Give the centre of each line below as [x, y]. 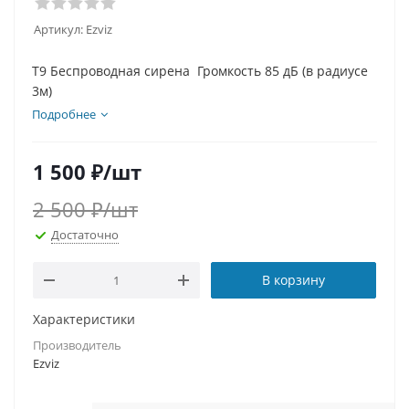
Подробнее [64, 114]
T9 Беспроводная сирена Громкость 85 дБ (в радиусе [200, 71]
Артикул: [58, 29]
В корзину [294, 280]
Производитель [77, 346]
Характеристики [84, 320]
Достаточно [85, 234]
